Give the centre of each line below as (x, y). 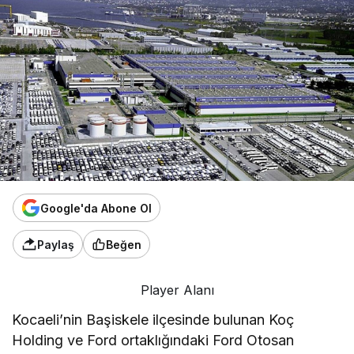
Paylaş (56, 244)
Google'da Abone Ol (96, 208)
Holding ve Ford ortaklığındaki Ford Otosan (153, 341)
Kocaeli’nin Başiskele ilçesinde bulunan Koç (153, 320)
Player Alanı (177, 290)
